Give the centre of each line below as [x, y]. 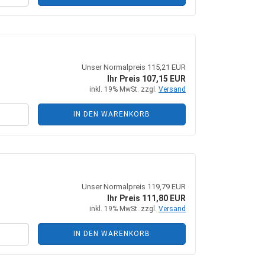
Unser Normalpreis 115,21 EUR [134, 67]
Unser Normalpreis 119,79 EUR [134, 187]
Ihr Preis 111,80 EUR [146, 198]
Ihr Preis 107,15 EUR [146, 79]
